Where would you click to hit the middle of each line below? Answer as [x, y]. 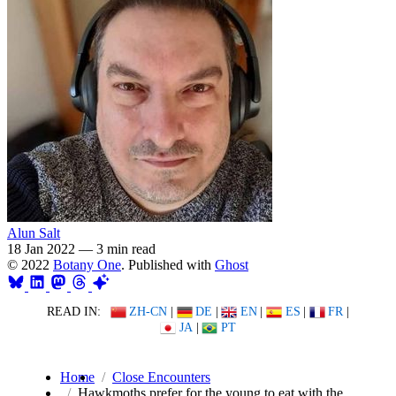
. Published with [168, 264]
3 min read [126, 248]
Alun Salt [34, 232]
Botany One [87, 264]
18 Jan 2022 [41, 248]
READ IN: [73, 312]
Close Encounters [161, 377]
